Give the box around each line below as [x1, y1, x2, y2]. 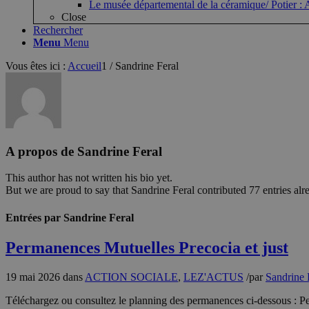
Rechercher [33, 24, 83, 36]
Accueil [68, 60, 101, 72]
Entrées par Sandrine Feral [6, 211, 134, 223]
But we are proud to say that [6, 184, 131, 197]
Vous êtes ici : [6, 60, 66, 72]
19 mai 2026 [6, 270, 60, 283]
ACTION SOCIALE [85, 270, 178, 283]
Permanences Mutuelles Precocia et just [6, 238, 288, 257]
